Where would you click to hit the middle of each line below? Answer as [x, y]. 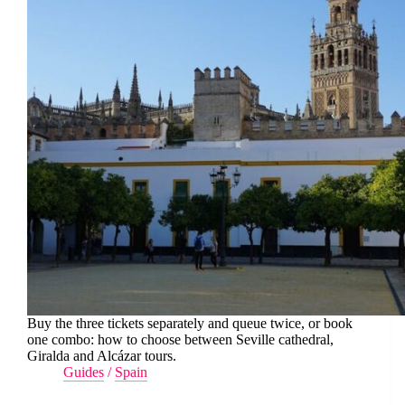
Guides [84, 372]
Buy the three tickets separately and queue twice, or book [190, 324]
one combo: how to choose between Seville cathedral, [180, 340]
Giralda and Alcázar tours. [102, 356]
